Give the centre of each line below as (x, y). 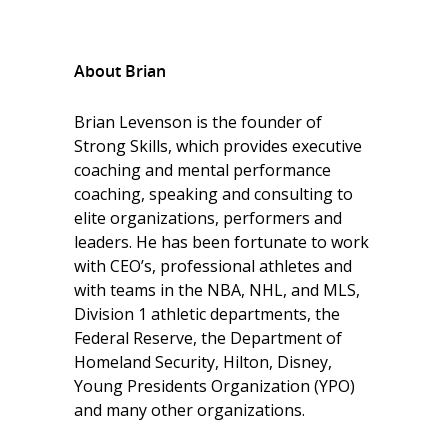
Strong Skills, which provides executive (218, 146)
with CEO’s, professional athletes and (213, 266)
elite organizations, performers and (208, 218)
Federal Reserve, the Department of (208, 338)
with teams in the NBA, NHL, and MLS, (217, 290)
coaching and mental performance (202, 170)
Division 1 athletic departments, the (207, 314)
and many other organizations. (189, 410)
